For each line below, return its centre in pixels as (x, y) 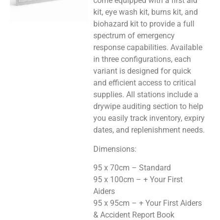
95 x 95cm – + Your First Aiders (148, 203)
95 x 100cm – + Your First (138, 179)
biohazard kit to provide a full (144, 24)
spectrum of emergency (134, 36)
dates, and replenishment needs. (149, 130)
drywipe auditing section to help (149, 107)
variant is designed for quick (142, 71)
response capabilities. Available (148, 48)
